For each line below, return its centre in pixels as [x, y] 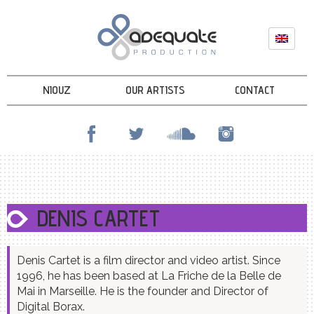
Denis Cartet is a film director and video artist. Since [149, 260]
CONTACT [254, 90]
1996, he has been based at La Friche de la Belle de [149, 276]
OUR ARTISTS [156, 90]
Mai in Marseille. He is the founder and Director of [143, 291]
